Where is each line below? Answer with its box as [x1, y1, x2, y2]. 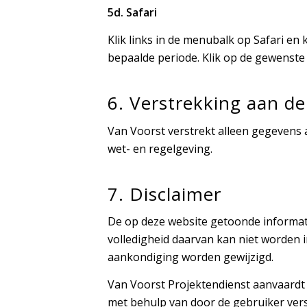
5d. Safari [108, 5, 157, 21]
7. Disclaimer [108, 181, 221, 206]
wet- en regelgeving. [108, 140, 212, 156]
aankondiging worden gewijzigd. [108, 249, 273, 265]
